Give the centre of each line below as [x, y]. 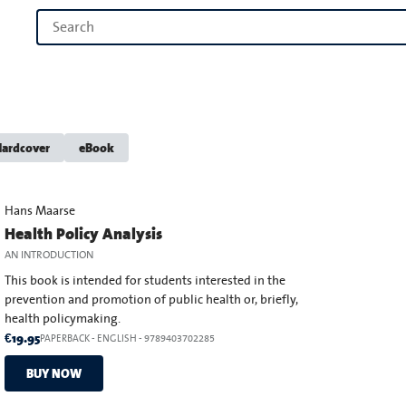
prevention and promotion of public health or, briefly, [152, 300]
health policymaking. [63, 319]
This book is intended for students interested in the [145, 281]
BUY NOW [54, 373]
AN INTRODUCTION [49, 255]
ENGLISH [117, 338]
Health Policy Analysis [84, 233]
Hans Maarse [40, 211]
